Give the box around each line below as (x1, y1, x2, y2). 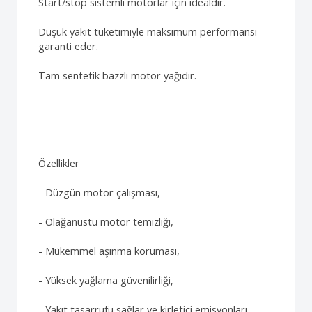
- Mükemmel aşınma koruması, (38, 244, 180, 258)
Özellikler (38, 156, 79, 170)
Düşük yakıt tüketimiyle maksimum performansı (38, 24, 257, 38)
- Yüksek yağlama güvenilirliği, (38, 273, 173, 287)
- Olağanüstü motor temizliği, (38, 214, 173, 228)
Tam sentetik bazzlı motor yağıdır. (38, 68, 196, 82)
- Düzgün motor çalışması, (38, 185, 160, 199)
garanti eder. (38, 39, 98, 53)
